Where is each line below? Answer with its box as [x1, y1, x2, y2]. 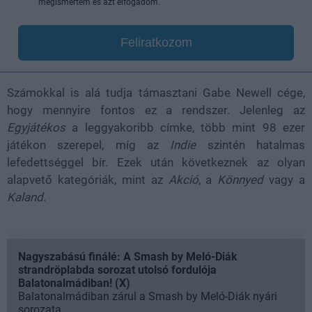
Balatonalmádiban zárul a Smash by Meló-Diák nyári [18, 289, 277, 303]
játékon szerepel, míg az [7, 137, 171, 152]
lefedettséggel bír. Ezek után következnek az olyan [7, 155, 305, 169]
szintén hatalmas [196, 137, 306, 152]
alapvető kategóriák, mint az [7, 172, 169, 187]
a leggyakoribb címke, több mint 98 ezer [65, 120, 305, 134]
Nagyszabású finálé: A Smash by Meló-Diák [18, 249, 237, 263]
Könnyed [217, 172, 264, 187]
